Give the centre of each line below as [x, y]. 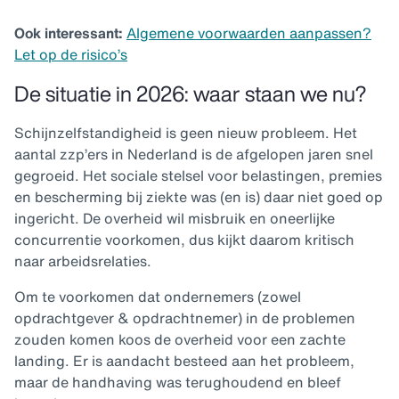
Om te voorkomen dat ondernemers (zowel [158, 297]
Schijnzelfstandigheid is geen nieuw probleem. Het [186, 133]
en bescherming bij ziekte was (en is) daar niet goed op [199, 197]
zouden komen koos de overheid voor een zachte [180, 340]
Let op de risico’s [71, 55]
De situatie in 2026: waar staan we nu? [190, 94]
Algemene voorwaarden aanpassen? [249, 33]
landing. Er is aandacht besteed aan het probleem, [184, 361]
